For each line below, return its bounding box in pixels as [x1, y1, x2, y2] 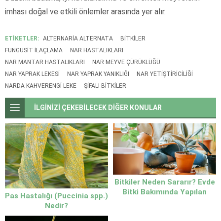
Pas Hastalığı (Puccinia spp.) [5, 191, 108, 200]
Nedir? [45, 201, 68, 210]
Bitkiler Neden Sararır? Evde [114, 178, 215, 187]
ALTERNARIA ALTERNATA [43, 35, 113, 42]
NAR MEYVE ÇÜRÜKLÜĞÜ [92, 58, 160, 66]
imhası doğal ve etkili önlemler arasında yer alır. [5, 6, 166, 16]
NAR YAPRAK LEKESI [5, 70, 60, 77]
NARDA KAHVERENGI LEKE [5, 82, 76, 89]
